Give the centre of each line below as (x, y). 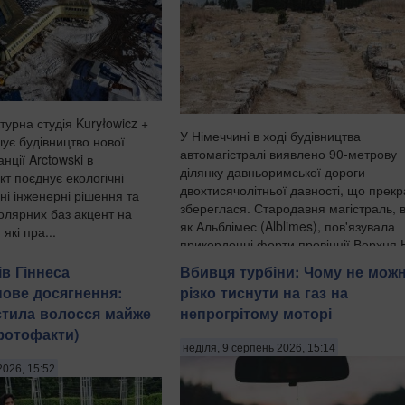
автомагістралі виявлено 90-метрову (288, 154)
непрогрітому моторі (256, 313)
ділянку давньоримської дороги (273, 172)
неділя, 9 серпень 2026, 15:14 (259, 348)
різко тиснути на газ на (264, 292)
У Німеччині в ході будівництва (270, 136)
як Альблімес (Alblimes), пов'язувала (287, 226)
